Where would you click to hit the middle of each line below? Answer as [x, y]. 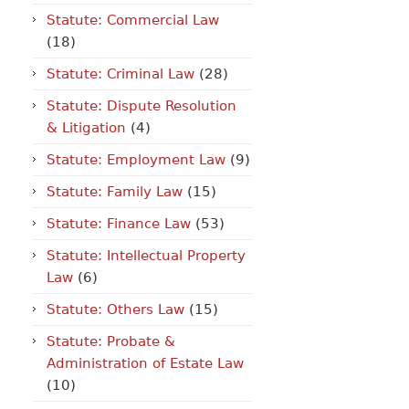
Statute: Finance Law [119, 224]
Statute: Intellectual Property [146, 256]
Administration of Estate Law [145, 363]
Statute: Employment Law [136, 160]
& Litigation [86, 128]
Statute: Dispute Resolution [142, 106]
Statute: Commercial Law [133, 20]
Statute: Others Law [115, 309]
